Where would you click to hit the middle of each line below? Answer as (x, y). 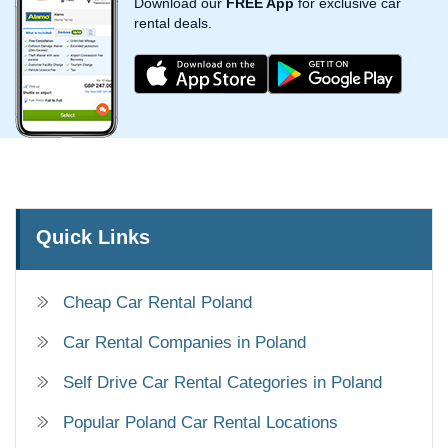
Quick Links (93, 237)
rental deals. (173, 23)
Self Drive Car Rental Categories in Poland (222, 383)
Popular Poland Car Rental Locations (200, 423)
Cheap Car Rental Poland (157, 303)
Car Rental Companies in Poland (184, 343)
